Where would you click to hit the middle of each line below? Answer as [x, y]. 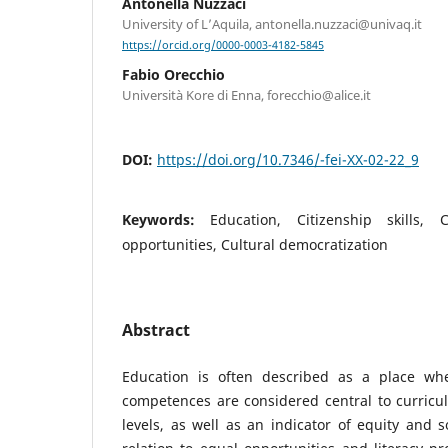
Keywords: [166, 220]
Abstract [156, 330]
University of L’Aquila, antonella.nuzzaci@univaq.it [272, 23]
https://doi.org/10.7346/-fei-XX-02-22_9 [288, 160]
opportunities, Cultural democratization [255, 245]
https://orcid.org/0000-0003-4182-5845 [223, 45]
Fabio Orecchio [173, 75]
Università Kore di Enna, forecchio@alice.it [246, 95]
